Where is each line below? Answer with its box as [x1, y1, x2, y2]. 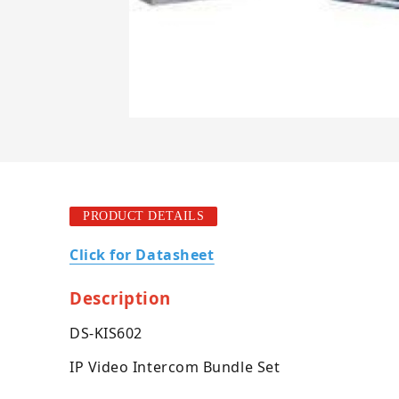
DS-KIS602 [69, 323, 142, 343]
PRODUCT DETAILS [83, 209, 205, 223]
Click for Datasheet [69, 245, 215, 265]
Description [69, 287, 171, 309]
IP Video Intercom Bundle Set [69, 357, 281, 377]
